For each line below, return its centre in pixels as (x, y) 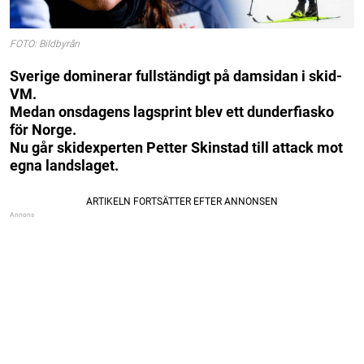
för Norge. (43, 129)
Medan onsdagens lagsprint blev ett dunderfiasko (172, 111)
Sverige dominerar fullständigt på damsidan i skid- (176, 76)
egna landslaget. (64, 165)
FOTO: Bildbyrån (45, 44)
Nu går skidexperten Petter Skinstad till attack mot (176, 147)
